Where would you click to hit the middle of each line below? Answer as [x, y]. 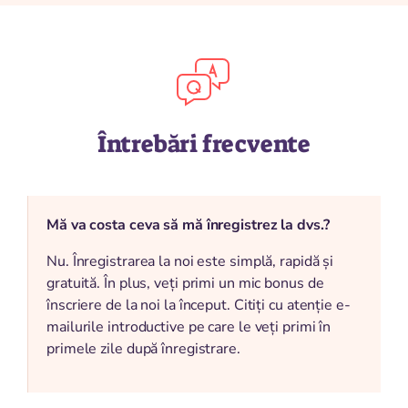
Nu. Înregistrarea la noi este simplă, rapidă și [190, 262]
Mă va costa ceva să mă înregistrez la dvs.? [188, 225]
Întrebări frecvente [204, 144]
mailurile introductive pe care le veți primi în [189, 327]
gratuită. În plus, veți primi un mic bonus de [185, 284]
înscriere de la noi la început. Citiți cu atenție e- [199, 306]
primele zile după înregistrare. [143, 349]
